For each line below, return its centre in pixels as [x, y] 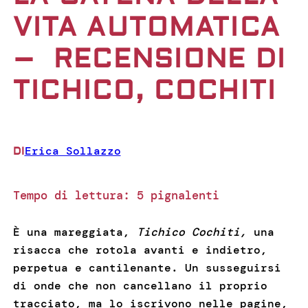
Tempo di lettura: [71, 195]
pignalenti [185, 195]
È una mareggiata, [75, 232]
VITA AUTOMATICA [147, 28]
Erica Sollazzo [73, 151]
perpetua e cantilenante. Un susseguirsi [147, 268]
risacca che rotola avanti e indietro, [140, 250]
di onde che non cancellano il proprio [140, 286]
